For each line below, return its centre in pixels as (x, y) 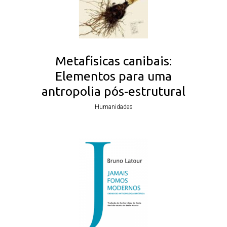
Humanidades (113, 107)
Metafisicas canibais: (113, 61)
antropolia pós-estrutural (113, 91)
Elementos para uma (113, 76)
